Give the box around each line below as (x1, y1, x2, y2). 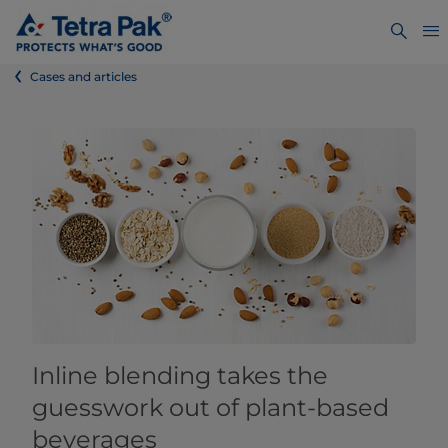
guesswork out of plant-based (32, 393, 389, 422)
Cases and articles (30, 69, 137, 84)
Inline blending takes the (32, 361, 328, 390)
